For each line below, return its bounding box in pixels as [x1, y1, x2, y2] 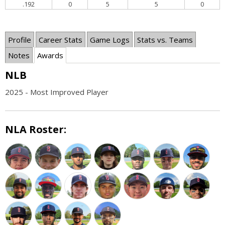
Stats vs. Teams [137, 34, 193, 45]
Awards [37, 50, 63, 60]
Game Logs [90, 34, 130, 45]
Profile [8, 34, 31, 45]
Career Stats [39, 34, 82, 45]
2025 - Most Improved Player [5, 86, 108, 97]
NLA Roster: [5, 122, 66, 136]
